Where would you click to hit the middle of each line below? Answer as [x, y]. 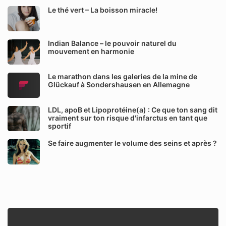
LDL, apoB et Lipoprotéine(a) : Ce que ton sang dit [133, 110]
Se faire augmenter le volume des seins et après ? [132, 143]
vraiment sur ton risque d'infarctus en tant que [128, 118]
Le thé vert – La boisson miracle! [103, 10]
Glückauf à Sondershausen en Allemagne [119, 84]
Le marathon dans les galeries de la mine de [123, 76]
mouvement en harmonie [91, 51]
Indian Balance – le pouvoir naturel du [112, 43]
